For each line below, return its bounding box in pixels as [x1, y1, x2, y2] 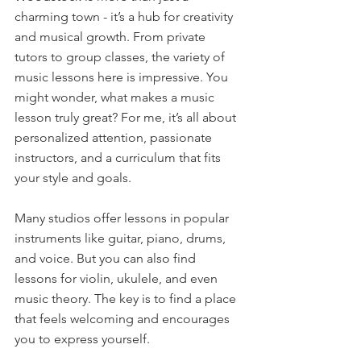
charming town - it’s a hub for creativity [15, 9, 236, 24]
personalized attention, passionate [15, 130, 215, 145]
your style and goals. [15, 170, 131, 185]
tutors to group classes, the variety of [15, 49, 228, 64]
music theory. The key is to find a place [15, 291, 239, 306]
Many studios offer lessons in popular [15, 210, 232, 226]
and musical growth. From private [15, 29, 209, 44]
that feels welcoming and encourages [15, 311, 233, 326]
